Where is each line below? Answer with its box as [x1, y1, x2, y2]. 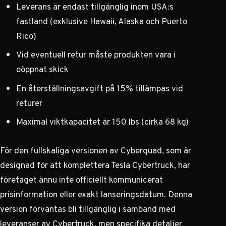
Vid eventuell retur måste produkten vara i [16, 48, 176, 62]
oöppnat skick [16, 63, 69, 76]
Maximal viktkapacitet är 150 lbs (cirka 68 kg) [16, 115, 189, 129]
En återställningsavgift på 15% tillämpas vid [16, 81, 183, 95]
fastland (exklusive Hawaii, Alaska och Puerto [16, 14, 187, 28]
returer [16, 96, 42, 109]
